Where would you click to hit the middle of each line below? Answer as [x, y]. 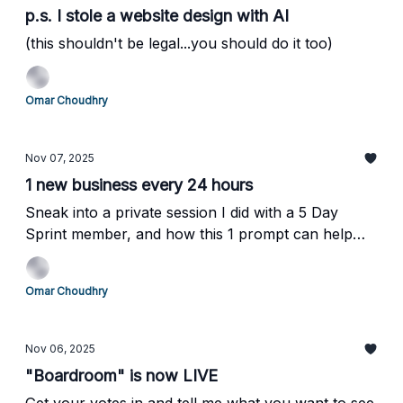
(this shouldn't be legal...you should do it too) [179, 43]
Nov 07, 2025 [60, 158]
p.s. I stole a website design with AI [157, 16]
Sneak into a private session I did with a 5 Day [182, 212]
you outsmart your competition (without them [181, 255]
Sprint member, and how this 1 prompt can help [189, 234]
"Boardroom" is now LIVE [121, 376]
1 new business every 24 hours [139, 185]
